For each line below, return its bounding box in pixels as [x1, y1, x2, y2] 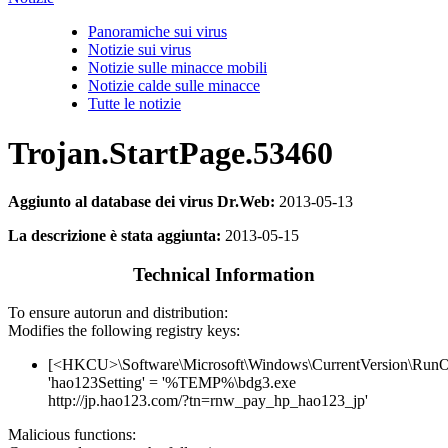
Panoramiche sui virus [88, 23, 227, 41]
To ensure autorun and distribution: [8, 304, 228, 322]
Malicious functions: [8, 426, 136, 444]
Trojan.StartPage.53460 [8, 134, 333, 171]
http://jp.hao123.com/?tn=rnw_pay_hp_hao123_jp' [48, 392, 368, 410]
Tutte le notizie [88, 95, 181, 113]
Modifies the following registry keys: [8, 322, 240, 340]
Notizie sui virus [88, 41, 191, 59]
